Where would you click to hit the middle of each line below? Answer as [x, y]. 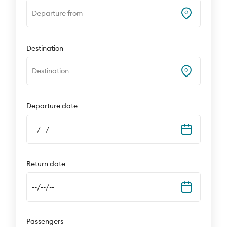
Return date [46, 164]
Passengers [45, 221]
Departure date [52, 106]
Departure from [58, 13]
